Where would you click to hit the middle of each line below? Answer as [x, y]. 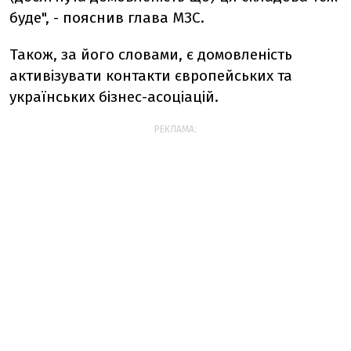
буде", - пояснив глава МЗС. [107, 18]
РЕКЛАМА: [175, 129]
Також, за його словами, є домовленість [151, 54]
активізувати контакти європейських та [151, 76]
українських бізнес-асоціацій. [114, 97]
